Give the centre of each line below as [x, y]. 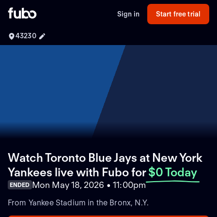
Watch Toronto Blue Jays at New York [105, 157]
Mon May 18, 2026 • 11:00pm [89, 185]
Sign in [128, 14]
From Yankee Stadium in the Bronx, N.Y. [78, 202]
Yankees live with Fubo [68, 172]
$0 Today [173, 172]
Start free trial [178, 14]
